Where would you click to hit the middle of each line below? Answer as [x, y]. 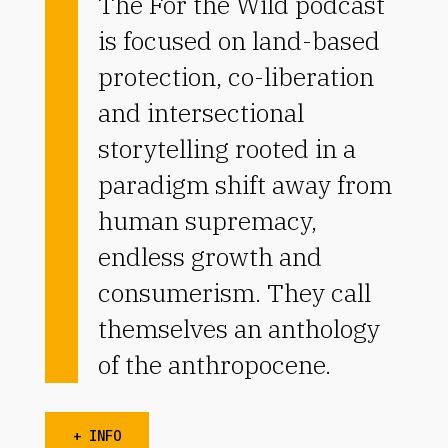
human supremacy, [207, 220]
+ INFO [96, 435]
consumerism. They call [234, 292]
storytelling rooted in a [226, 148]
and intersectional [200, 112]
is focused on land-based [238, 40]
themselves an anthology [238, 328]
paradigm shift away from [244, 184]
